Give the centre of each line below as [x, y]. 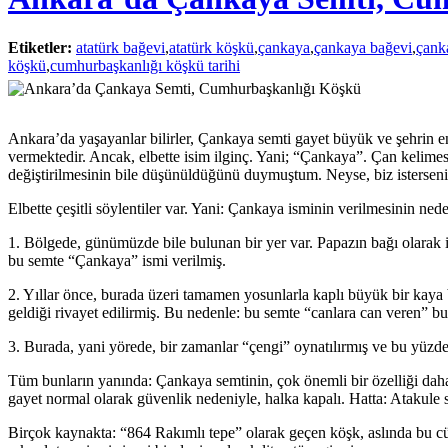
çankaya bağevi [363, 47]
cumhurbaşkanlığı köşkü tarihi [145, 65]
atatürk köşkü [211, 47]
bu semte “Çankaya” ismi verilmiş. [117, 260]
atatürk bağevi [120, 47]
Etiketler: [40, 47]
